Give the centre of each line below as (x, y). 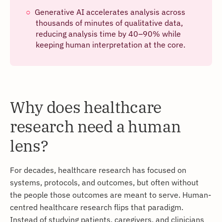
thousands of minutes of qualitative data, (109, 23)
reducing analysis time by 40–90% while (108, 33)
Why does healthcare (86, 107)
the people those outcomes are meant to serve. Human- (111, 194)
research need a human (95, 126)
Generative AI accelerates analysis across (110, 12)
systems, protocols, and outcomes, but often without (104, 182)
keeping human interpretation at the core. (111, 44)
